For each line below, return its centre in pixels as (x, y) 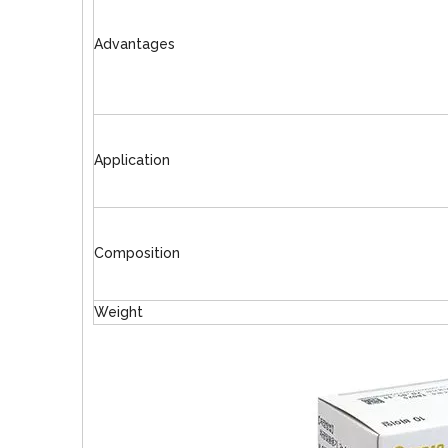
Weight (118, 312)
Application (132, 160)
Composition (137, 253)
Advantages (134, 44)
